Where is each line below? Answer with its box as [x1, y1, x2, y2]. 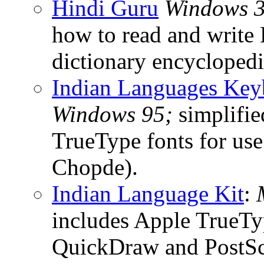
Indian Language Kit [52, 180, 244, 206]
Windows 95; [52, 101, 173, 127]
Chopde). [52, 154, 138, 180]
